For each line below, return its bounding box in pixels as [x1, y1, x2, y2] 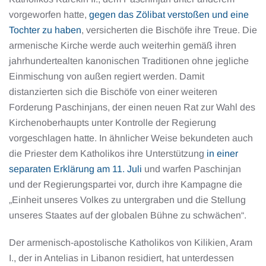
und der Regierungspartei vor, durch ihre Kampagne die [9, 179, 242, 189]
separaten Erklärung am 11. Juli [9, 164, 142, 174]
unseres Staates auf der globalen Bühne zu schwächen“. [9, 210, 246, 220]
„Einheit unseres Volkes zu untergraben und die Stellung [9, 195, 246, 205]
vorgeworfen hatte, [9, 9, 89, 20]
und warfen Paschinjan [142, 164, 241, 174]
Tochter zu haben [9, 25, 81, 35]
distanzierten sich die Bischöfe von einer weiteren [9, 87, 217, 97]
